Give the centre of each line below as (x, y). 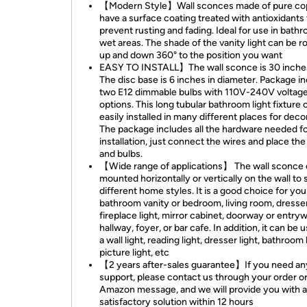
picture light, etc (134, 253)
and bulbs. (121, 154)
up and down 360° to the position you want (191, 55)
